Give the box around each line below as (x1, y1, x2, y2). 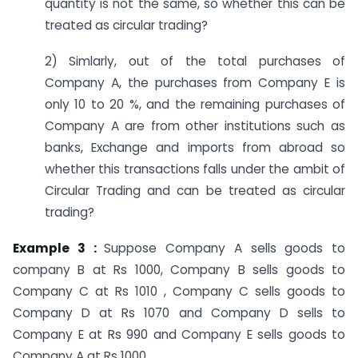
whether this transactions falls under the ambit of (45, 161, 345, 178)
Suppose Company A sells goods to (104, 239, 345, 257)
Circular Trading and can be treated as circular (45, 182, 345, 200)
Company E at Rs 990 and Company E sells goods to (13, 325, 345, 343)
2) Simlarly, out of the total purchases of (45, 53, 345, 70)
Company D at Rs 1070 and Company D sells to (13, 304, 345, 321)
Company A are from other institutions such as (45, 117, 345, 135)
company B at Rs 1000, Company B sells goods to (13, 261, 345, 278)
